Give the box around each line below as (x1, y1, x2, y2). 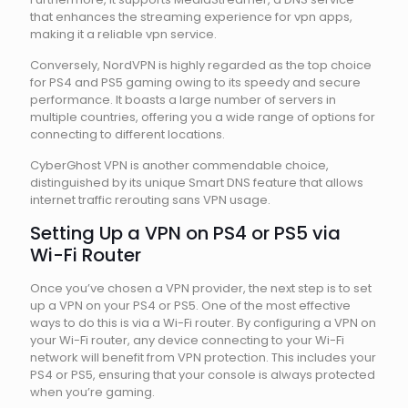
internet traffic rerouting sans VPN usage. (30, 191, 270, 209)
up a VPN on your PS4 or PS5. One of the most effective (30, 297, 351, 314)
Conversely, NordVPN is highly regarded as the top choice (30, 56, 372, 74)
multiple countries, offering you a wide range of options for (30, 108, 375, 126)
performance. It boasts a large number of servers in (30, 91, 336, 108)
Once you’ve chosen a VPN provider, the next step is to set (30, 280, 372, 297)
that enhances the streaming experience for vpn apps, (30, 8, 352, 25)
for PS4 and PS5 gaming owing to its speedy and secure (30, 74, 361, 91)
